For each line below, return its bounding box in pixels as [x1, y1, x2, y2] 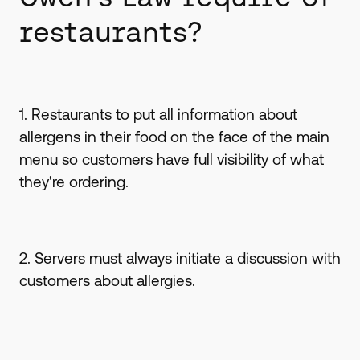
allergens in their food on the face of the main [18, 127, 329, 145]
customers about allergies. [18, 272, 195, 290]
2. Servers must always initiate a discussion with [18, 249, 341, 268]
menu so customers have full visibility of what [18, 149, 324, 168]
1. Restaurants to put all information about [18, 104, 297, 123]
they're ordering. [18, 172, 129, 190]
